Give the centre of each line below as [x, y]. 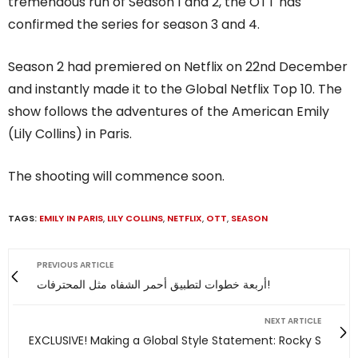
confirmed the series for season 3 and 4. [134, 24]
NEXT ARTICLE [293, 320]
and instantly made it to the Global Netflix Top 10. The [175, 89]
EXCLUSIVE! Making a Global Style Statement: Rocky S [175, 340]
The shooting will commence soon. [116, 176]
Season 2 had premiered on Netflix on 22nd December [178, 66]
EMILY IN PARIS [71, 218]
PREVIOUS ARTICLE [75, 265]
